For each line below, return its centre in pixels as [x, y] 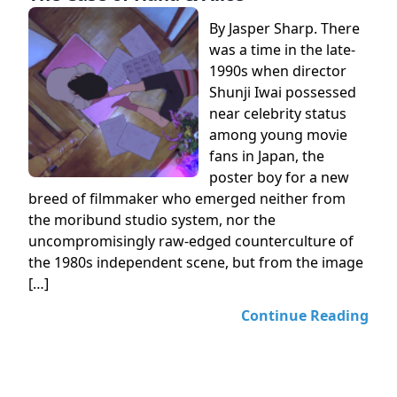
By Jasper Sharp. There [284, 28]
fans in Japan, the [267, 156]
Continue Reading [305, 315]
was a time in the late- [282, 50]
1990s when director [278, 71]
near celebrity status [278, 113]
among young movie [278, 135]
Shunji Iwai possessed [283, 92]
